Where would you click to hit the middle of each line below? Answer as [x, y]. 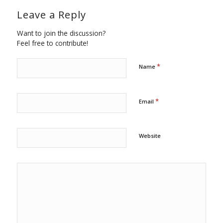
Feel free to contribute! [52, 43]
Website [150, 136]
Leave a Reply [51, 15]
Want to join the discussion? [61, 33]
